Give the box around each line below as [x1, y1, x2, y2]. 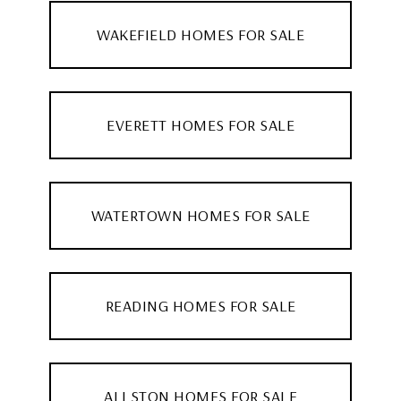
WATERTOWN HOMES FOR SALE [90, 204, 311, 226]
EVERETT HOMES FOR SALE [107, 114, 294, 135]
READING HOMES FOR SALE [105, 294, 296, 316]
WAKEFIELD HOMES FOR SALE [97, 23, 304, 45]
